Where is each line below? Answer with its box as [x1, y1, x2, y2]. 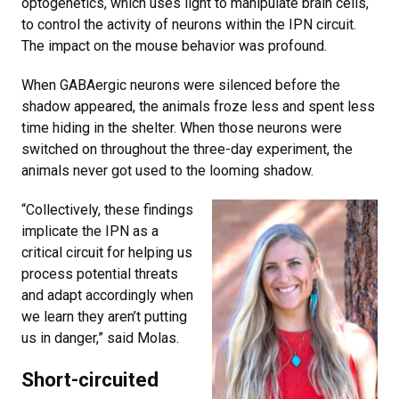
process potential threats [21, 265, 178, 283]
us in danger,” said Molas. [21, 330, 179, 347]
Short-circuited [21, 368, 159, 392]
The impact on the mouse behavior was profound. [21, 37, 327, 55]
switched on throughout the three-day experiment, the [21, 141, 353, 159]
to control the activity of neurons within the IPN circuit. [21, 16, 356, 34]
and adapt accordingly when [21, 287, 193, 305]
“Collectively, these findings [21, 201, 193, 219]
